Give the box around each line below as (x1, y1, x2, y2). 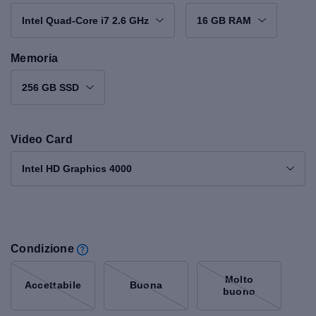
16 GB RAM (197, 14, 251, 26)
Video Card (11, 133, 73, 145)
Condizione (11, 242, 75, 255)
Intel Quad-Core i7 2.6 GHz (22, 14, 149, 26)
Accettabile (24, 279, 82, 291)
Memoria (11, 51, 59, 64)
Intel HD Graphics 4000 (22, 162, 132, 174)
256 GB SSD (22, 81, 79, 93)
